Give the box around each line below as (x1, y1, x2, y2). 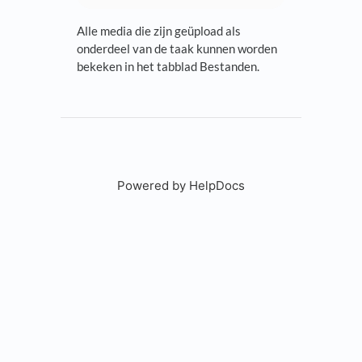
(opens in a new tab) (245, 178, 360, 194)
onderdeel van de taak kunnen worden (77, 41, 277, 57)
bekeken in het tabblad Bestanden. (77, 59, 259, 74)
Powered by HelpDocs (117, 178, 245, 194)
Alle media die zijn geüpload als (77, 23, 241, 39)
